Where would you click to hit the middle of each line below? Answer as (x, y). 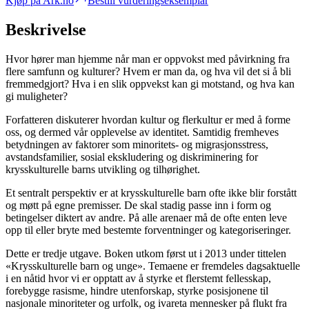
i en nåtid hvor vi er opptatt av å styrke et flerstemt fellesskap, (138, 279)
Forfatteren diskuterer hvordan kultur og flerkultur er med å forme (148, 120)
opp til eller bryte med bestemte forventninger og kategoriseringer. (148, 230)
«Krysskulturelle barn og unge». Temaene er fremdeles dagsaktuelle (153, 266)
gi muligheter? (37, 97)
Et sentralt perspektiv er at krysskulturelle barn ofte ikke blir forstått (151, 193)
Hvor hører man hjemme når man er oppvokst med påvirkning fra (148, 59)
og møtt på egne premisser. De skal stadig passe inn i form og (138, 206)
